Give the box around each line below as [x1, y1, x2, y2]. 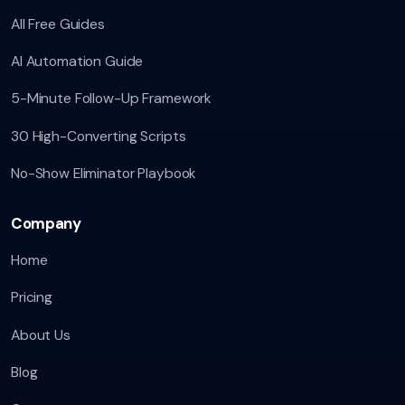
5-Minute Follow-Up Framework [11, 89, 212, 108]
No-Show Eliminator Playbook [11, 163, 197, 183]
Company [11, 212, 81, 233]
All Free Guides [11, 14, 105, 34]
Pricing [11, 287, 53, 307]
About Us [11, 325, 71, 344]
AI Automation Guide [11, 52, 144, 71]
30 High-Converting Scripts [11, 126, 186, 146]
